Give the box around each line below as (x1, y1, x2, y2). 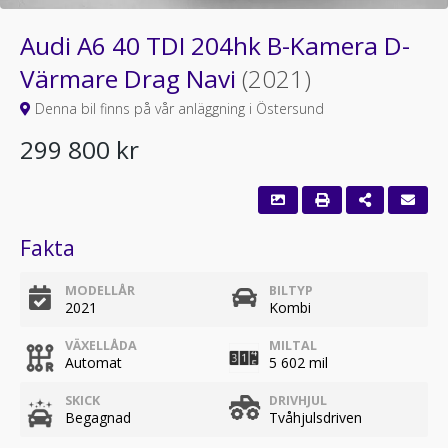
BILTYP (269, 282, 313, 299)
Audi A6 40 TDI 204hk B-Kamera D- (20, 29, 410, 62)
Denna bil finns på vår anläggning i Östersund (31, 99, 324, 118)
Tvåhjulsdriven (269, 408, 362, 427)
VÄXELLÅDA (65, 337, 137, 354)
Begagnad (65, 408, 131, 427)
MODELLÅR (65, 282, 135, 299)
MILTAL (269, 337, 317, 354)
